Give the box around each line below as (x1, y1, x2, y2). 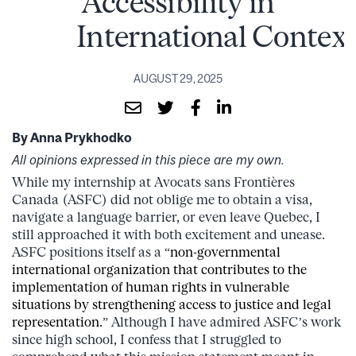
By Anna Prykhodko (12, 130, 132, 145)
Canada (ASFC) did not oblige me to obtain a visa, (12, 192, 312, 207)
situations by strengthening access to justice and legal (12, 296, 331, 312)
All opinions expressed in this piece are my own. (12, 152, 284, 168)
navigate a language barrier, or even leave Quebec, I (12, 209, 320, 225)
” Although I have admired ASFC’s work (103, 314, 341, 330)
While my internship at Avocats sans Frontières (12, 174, 295, 190)
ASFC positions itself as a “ (12, 244, 170, 260)
